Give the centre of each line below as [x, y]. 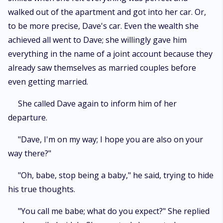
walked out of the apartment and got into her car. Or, [107, 12]
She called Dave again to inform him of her [97, 104]
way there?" [30, 153]
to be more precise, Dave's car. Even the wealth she [103, 26]
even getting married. [48, 82]
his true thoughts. [42, 189]
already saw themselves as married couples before [102, 68]
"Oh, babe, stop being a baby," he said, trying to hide [116, 175]
